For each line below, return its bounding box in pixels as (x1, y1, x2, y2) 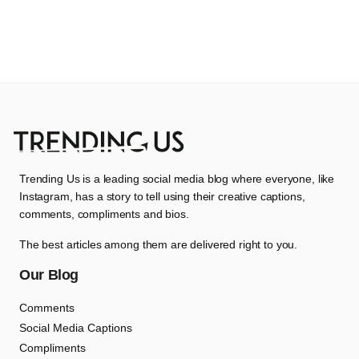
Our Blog (19, 267, 79, 283)
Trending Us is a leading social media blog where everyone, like (19, 172, 335, 185)
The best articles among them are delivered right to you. (19, 238, 298, 251)
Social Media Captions (19, 321, 132, 334)
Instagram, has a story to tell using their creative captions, (19, 190, 305, 203)
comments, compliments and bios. (19, 208, 189, 220)
